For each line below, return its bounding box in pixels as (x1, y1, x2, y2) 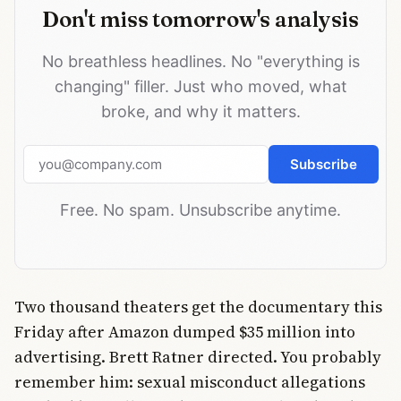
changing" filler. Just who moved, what (54, 77, 347, 97)
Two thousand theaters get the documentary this (14, 294, 382, 318)
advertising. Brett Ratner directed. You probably (14, 345, 381, 368)
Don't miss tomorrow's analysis (42, 6, 359, 33)
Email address (200, 146, 298, 165)
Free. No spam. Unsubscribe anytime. (60, 200, 341, 220)
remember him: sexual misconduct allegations (14, 370, 365, 393)
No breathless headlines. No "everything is (41, 52, 360, 72)
